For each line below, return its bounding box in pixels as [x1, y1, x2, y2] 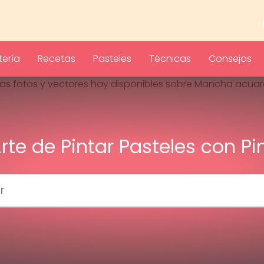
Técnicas [149, 52, 191, 65]
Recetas [38, 52, 75, 65]
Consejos [209, 52, 252, 65]
